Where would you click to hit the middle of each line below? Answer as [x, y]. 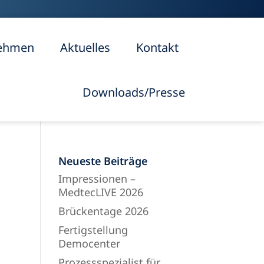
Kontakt [157, 47]
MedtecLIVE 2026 [100, 192]
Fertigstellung [93, 230]
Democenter [89, 243]
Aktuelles [85, 47]
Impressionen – [97, 179]
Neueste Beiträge [103, 161]
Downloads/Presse [133, 92]
